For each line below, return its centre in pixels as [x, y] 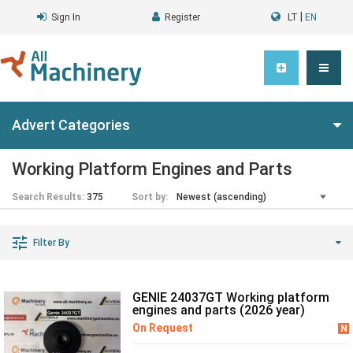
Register [183, 17]
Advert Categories [71, 125]
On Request [162, 328]
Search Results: [48, 197]
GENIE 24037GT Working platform [230, 297]
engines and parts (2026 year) [218, 310]
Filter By [51, 243]
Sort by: [150, 197]
